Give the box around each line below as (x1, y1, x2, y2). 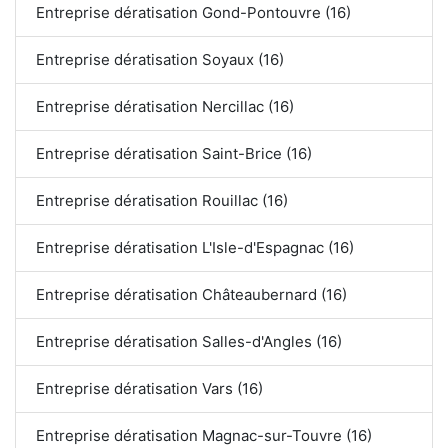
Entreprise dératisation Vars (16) (36, 378, 263, 398)
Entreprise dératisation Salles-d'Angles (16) (36, 331, 342, 351)
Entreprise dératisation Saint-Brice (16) (36, 143, 312, 163)
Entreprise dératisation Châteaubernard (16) (36, 284, 347, 304)
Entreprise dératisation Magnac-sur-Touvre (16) (36, 425, 373, 445)
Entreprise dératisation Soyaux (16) (36, 49, 284, 69)
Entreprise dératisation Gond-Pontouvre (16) (36, 2, 351, 22)
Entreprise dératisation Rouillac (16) (36, 190, 288, 210)
